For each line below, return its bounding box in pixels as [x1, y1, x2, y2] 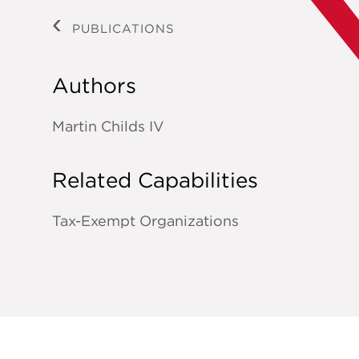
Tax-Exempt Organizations [52, 211, 240, 230]
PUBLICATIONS [72, 20, 175, 36]
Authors [52, 73, 137, 99]
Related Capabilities [52, 167, 259, 194]
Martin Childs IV [52, 117, 165, 136]
